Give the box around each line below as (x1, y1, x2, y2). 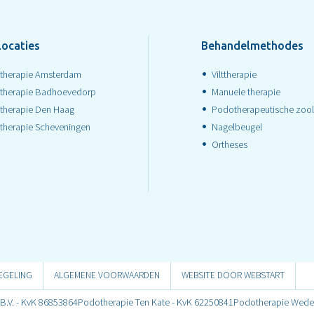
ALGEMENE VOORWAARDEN (54, 269, 160, 282)
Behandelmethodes (201, 39, 303, 53)
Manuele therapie (212, 86, 280, 99)
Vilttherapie (212, 68, 257, 81)
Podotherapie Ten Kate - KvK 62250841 (77, 296, 233, 309)
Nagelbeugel (212, 121, 262, 134)
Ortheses (212, 138, 247, 151)
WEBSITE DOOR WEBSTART (182, 269, 285, 282)
